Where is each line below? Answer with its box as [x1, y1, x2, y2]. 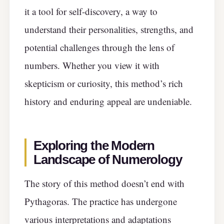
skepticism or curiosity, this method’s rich [24, 76, 183, 89]
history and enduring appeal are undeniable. [24, 94, 192, 107]
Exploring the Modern [33, 138, 155, 153]
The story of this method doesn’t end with [24, 176, 184, 189]
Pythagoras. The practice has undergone [24, 194, 177, 207]
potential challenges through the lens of [24, 40, 174, 53]
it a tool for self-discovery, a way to [24, 4, 157, 17]
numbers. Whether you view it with [24, 58, 159, 71]
